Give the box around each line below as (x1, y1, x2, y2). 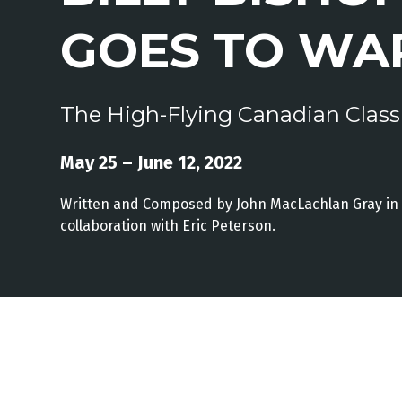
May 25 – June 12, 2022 (60, 151, 243, 173)
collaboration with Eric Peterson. (60, 216, 276, 234)
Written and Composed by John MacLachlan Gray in (60, 195, 399, 213)
